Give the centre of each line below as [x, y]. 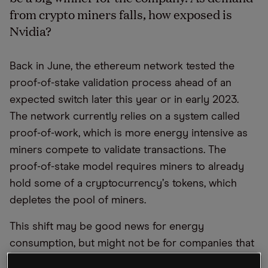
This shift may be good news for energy [107, 227]
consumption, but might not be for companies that [132, 243]
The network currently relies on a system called [125, 117]
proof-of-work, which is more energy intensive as [129, 133]
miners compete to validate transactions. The [118, 150]
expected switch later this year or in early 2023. [124, 100]
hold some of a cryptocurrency [86, 184]
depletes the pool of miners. [78, 200]
